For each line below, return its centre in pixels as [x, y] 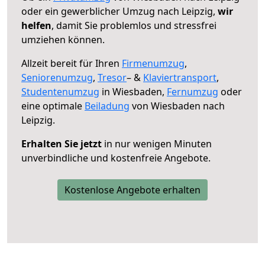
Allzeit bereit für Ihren [72, 63]
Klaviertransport [180, 77]
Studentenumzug [60, 91]
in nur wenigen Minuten [157, 143]
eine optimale [53, 106]
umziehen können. [63, 39]
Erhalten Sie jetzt [62, 143]
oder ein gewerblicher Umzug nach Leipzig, [119, 11]
